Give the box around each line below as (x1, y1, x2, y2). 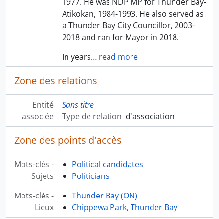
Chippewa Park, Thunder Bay (71, 202, 177, 213)
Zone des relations (14, 74, 97, 88)
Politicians (71, 171, 109, 182)
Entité (32, 99, 54, 110)
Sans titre (62, 99, 94, 110)
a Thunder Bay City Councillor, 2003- (62, 20, 195, 31)
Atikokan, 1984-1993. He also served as (62, 8, 204, 20)
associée (22, 111, 54, 122)
